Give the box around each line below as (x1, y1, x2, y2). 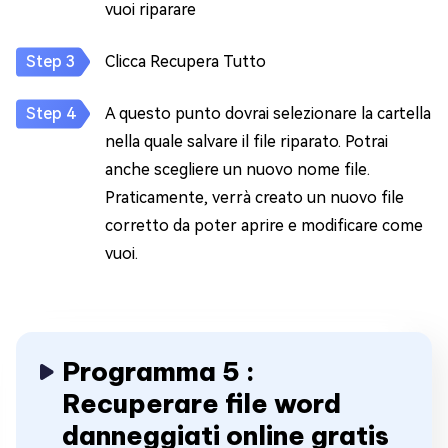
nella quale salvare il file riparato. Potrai (105, 132, 388, 151)
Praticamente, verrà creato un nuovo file (105, 188, 404, 207)
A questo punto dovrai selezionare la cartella (105, 104, 431, 123)
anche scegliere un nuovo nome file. (105, 160, 370, 179)
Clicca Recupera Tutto (105, 52, 266, 71)
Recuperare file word (62, 387, 341, 420)
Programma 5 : (62, 355, 255, 388)
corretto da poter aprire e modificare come (105, 216, 423, 235)
